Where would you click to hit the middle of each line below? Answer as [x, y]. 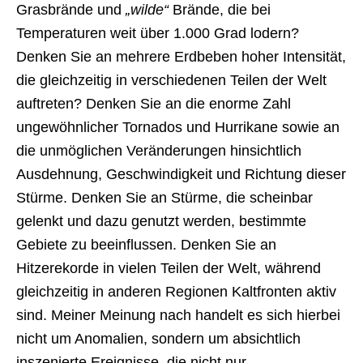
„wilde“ [147, 10]
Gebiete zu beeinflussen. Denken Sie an [146, 245]
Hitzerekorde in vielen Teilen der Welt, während [169, 269]
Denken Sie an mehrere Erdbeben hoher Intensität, [181, 57]
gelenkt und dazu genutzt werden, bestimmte [161, 222]
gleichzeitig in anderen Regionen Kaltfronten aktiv [176, 292]
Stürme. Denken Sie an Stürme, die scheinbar [164, 198]
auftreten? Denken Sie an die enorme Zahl [154, 104]
